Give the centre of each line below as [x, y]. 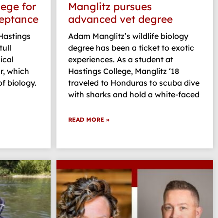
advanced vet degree [120, 19]
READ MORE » [89, 120]
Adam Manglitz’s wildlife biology [128, 36]
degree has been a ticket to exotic [131, 48]
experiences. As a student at [121, 60]
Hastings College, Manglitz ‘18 [124, 71]
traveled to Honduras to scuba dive [134, 83]
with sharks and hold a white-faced [134, 95]
